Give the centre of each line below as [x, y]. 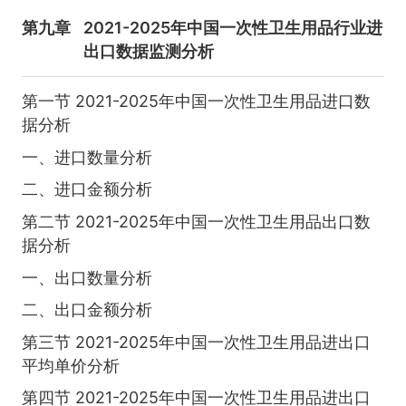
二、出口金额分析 [87, 310]
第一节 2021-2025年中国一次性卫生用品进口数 [196, 101]
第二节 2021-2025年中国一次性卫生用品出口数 [196, 221]
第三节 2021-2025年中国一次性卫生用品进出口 [196, 342]
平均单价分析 [70, 365]
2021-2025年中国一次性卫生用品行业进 [233, 27]
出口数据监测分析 [149, 51]
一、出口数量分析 [87, 277]
